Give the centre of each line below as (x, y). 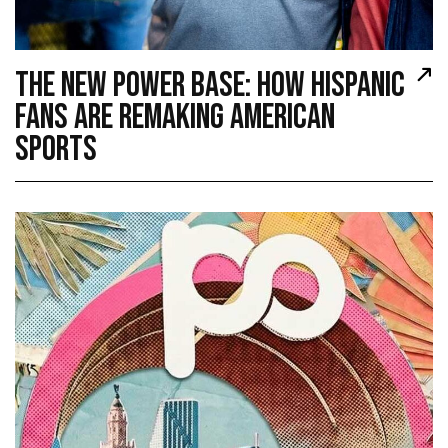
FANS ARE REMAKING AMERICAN (175, 118)
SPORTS (56, 150)
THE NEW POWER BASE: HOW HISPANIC (210, 86)
